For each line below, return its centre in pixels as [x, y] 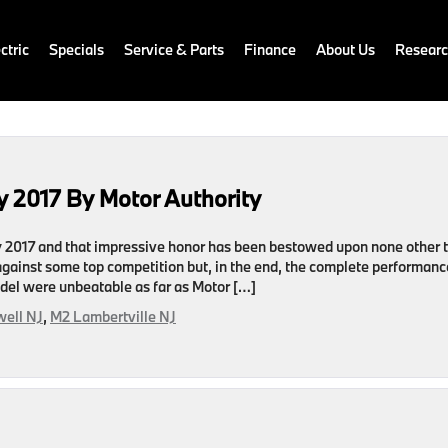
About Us [345, 49]
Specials [76, 49]
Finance [270, 49]
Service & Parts [174, 49]
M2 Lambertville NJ [113, 316]
